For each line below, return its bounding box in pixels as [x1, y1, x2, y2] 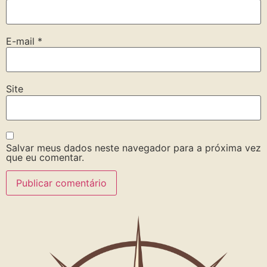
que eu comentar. [6, 151, 84, 163]
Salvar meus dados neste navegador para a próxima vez [6, 142, 261, 154]
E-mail [6, 35, 38, 47]
